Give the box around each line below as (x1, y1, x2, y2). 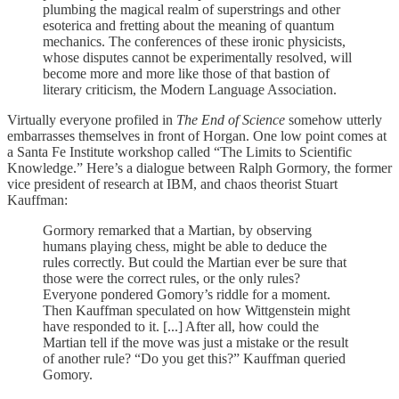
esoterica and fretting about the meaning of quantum (43, 17, 334, 33)
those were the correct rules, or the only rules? (43, 270, 300, 286)
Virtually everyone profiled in (7, 111, 176, 127)
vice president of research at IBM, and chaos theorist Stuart (7, 175, 338, 191)
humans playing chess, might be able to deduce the (43, 238, 327, 254)
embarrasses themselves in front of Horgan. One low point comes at (7, 127, 387, 143)
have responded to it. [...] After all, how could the (43, 318, 319, 334)
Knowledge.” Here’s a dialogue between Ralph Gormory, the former (7, 159, 392, 175)
